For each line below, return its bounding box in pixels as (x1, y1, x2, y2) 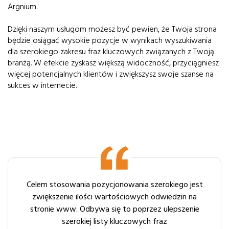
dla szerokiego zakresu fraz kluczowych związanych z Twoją (8, 46, 214, 57)
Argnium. (8, 1, 37, 12)
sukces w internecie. (8, 80, 77, 91)
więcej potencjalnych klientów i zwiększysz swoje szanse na (8, 68, 214, 80)
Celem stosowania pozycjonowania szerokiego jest (26, 179, 203, 190)
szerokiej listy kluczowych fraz (62, 216, 167, 227)
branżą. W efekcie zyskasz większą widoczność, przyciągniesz (8, 57, 219, 68)
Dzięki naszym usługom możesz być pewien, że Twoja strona (8, 24, 217, 35)
